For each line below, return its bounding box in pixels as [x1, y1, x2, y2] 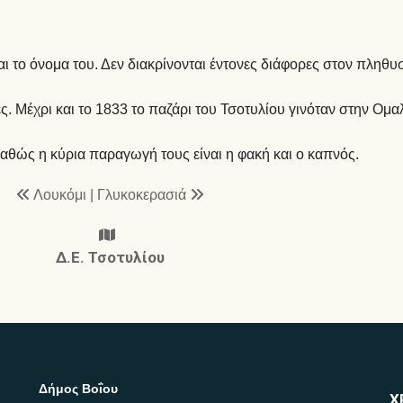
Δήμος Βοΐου [39, 379, 119, 398]
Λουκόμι [32, 184, 90, 205]
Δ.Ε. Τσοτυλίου [55, 247, 165, 266]
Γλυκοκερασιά [96, 184, 190, 205]
